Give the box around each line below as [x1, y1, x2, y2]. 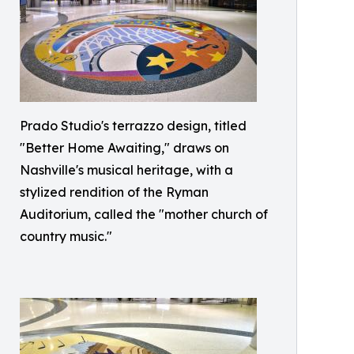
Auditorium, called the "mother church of [20, 206, 268, 222]
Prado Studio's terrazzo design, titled [20, 118, 247, 134]
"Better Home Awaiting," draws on [20, 140, 229, 156]
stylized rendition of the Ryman [20, 184, 209, 200]
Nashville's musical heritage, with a [20, 162, 233, 178]
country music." [20, 228, 112, 244]
